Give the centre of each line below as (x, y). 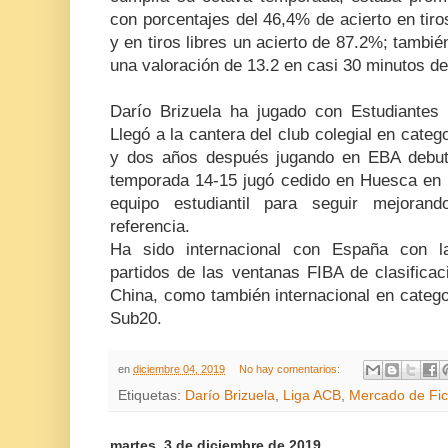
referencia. (150, 227)
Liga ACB (312, 396)
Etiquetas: (151, 396)
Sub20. (136, 319)
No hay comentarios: (290, 369)
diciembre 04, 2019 (179, 369)
